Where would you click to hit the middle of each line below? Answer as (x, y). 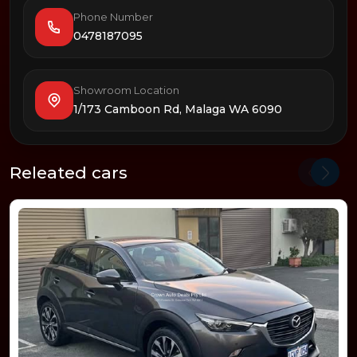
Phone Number (113, 17)
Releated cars (69, 172)
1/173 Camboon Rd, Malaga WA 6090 (178, 110)
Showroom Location (126, 90)
